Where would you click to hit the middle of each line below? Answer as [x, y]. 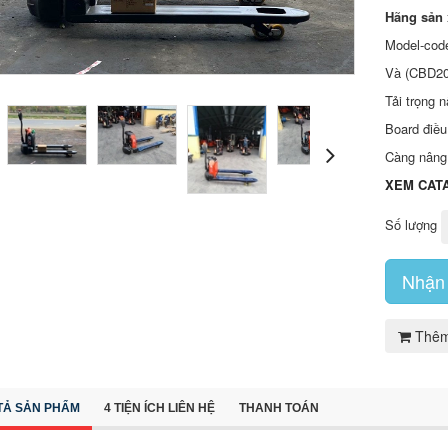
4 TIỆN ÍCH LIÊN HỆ [159, 407]
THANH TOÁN [278, 407]
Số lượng [411, 224]
